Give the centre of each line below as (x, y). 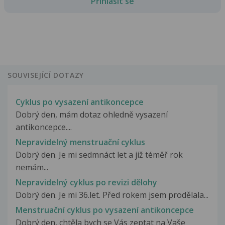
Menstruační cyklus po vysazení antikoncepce (105, 210)
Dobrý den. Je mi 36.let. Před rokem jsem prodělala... (112, 195)
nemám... (32, 167)
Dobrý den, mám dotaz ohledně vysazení (92, 114)
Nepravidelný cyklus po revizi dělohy (86, 182)
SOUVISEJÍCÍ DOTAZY (46, 75)
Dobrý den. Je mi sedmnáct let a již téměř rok (99, 154)
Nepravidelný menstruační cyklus (80, 142)
